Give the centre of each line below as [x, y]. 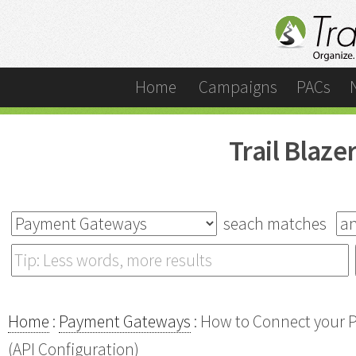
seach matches [277, 223]
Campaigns [238, 87]
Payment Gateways [125, 321]
